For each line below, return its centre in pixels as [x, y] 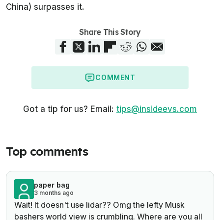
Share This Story [110, 32]
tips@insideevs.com [157, 109]
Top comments [47, 151]
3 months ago [54, 192]
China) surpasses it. [45, 7]
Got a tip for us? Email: [69, 109]
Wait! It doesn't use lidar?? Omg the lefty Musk [99, 205]
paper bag [52, 185]
